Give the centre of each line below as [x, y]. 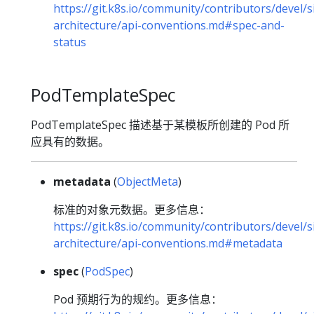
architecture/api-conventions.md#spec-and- [169, 26]
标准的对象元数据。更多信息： [132, 210]
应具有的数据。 [70, 142]
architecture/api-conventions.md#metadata [168, 244]
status [70, 42]
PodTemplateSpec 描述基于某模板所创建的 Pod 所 [160, 125]
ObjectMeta [148, 182]
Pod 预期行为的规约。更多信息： [138, 300]
